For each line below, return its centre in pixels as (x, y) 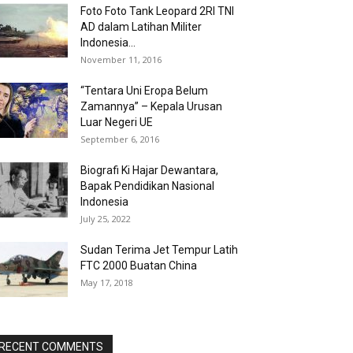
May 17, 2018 (107, 282)
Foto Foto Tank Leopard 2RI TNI (157, 11)
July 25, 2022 (106, 219)
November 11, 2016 (121, 59)
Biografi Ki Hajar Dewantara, (149, 170)
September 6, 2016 (120, 139)
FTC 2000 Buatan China (139, 266)
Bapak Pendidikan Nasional (147, 186)
